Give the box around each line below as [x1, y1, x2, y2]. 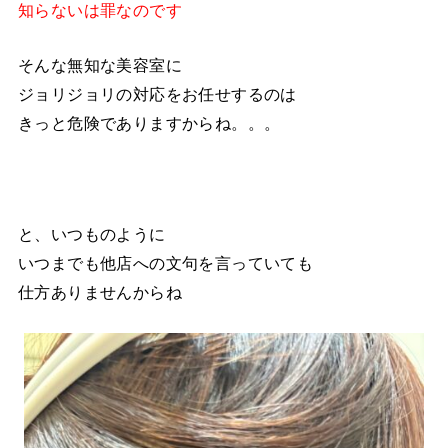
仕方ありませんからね [17, 282, 183, 301]
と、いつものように [17, 224, 166, 243]
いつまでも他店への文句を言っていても [17, 253, 314, 272]
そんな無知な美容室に [17, 55, 183, 74]
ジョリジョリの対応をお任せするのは [17, 84, 297, 103]
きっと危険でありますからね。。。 [17, 113, 281, 132]
